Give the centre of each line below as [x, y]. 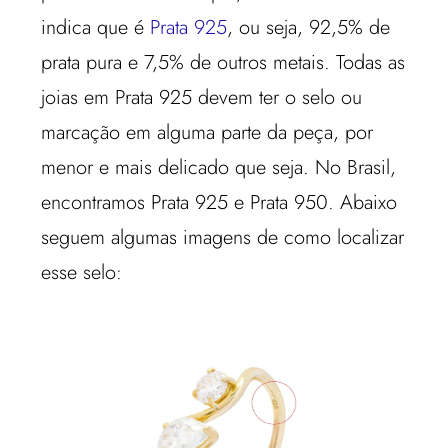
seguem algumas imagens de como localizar [223, 237]
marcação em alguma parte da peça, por [207, 132]
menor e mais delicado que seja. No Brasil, [219, 167]
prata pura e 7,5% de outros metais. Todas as [223, 62]
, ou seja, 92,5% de [309, 27]
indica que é [96, 27]
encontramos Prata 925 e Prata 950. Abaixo [219, 202]
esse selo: [82, 272]
